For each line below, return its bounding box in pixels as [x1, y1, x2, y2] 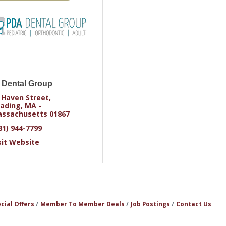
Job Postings [130, 200, 170, 208]
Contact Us [176, 200, 211, 208]
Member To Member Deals [40, 200, 125, 208]
